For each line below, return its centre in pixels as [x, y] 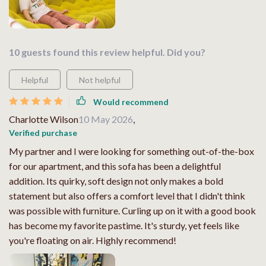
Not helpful [100, 80]
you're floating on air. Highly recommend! [93, 240]
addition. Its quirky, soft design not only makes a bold [116, 181]
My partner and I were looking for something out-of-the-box [132, 151]
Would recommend [131, 102]
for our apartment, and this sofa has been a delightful [115, 166]
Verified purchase [43, 133]
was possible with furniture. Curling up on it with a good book [132, 211]
